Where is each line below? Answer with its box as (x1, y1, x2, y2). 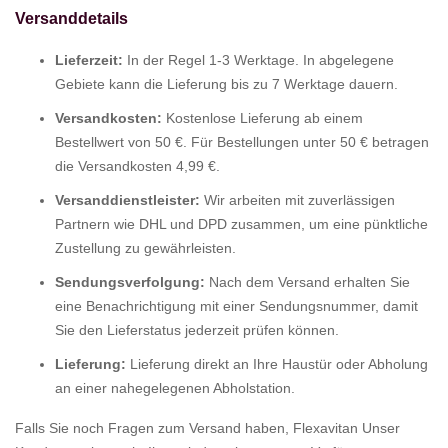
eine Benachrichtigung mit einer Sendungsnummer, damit (55, 297, 418, 314)
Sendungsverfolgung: (55, 273, 205, 290)
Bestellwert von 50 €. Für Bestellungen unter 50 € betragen (55, 133, 429, 150)
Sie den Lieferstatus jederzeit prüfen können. (55, 321, 339, 338)
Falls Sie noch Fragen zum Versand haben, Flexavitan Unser (15, 419, 400, 436)
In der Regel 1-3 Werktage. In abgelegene (123, 51, 394, 68)
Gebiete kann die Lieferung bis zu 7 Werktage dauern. (55, 75, 398, 92)
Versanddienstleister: (55, 191, 200, 208)
